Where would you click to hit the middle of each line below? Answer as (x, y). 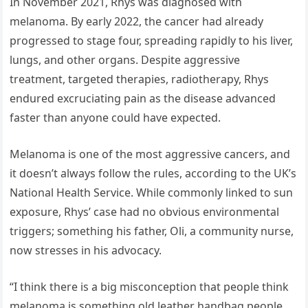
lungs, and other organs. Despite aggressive (125, 59)
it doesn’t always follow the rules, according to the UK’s (153, 173)
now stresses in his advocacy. (86, 250)
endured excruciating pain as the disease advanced (143, 98)
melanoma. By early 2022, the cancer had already (137, 21)
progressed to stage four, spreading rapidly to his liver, (152, 40)
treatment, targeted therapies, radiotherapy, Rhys (140, 79)
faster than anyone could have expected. (115, 117)
